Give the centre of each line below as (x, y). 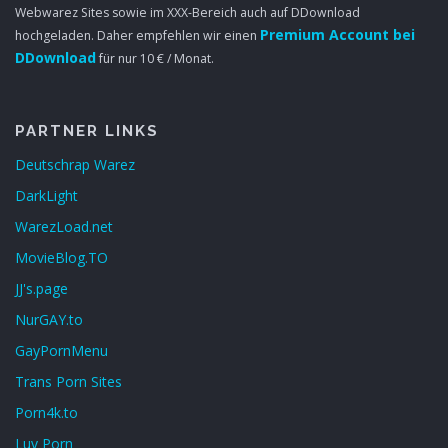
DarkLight (46, 195)
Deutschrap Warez (75, 164)
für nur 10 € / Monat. (155, 58)
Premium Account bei (337, 34)
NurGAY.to (49, 319)
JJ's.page (41, 288)
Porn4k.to (46, 412)
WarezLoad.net (64, 226)
